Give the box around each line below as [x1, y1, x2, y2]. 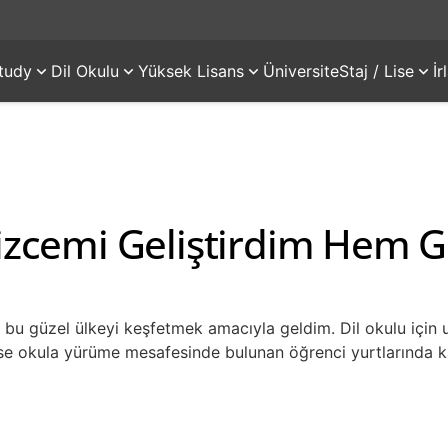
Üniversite [262, 61, 339, 81]
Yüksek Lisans [137, 61, 244, 81]
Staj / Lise [338, 61, 414, 81]
